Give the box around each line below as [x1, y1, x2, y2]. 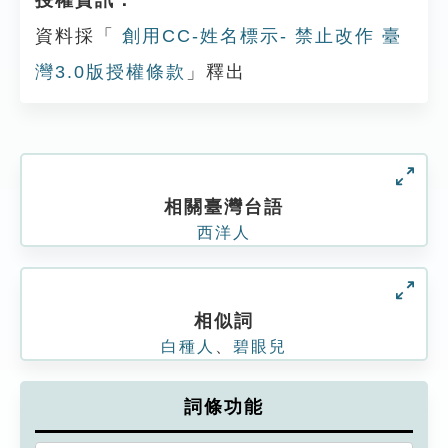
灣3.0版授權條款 [35, 62, 186, 82]
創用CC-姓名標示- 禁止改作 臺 [115, 26, 402, 46]
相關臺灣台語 [164, 197, 284, 217]
